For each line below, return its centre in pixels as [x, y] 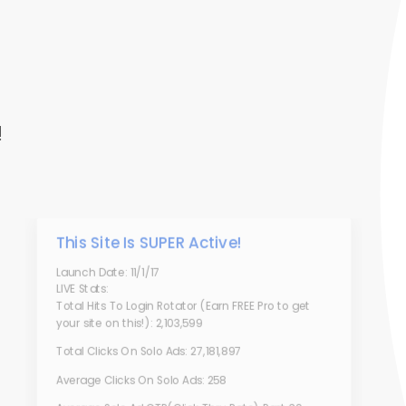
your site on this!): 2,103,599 [129, 323]
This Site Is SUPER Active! [149, 243]
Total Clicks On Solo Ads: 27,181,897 [149, 352]
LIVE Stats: [82, 289]
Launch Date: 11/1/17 [108, 272]
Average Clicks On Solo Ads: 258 [141, 380]
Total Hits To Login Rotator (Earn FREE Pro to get [183, 306]
